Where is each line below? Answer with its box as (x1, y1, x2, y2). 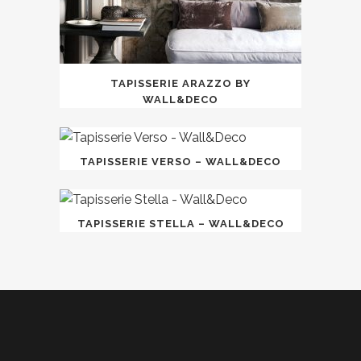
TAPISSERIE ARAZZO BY (110, 77, 251, 89)
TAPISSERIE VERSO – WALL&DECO (80, 155, 281, 168)
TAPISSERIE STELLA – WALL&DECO (77, 217, 284, 230)
